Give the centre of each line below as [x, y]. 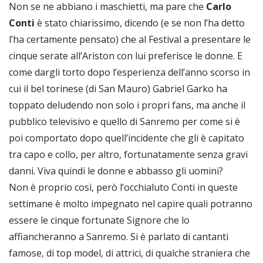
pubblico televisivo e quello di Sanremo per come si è [124, 122]
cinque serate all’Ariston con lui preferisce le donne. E [126, 56]
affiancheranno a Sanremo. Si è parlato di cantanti [119, 237]
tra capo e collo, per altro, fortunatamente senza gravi [128, 155]
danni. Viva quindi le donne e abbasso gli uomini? [116, 171]
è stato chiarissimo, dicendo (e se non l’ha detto [140, 23]
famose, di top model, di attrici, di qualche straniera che [129, 253]
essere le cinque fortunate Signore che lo [99, 220]
